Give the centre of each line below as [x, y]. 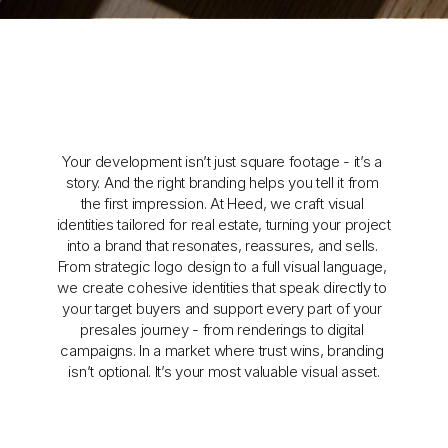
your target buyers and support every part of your [222, 308]
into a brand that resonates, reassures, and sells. [222, 245]
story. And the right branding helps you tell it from [222, 182]
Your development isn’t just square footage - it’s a [222, 161]
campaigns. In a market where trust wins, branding [222, 350]
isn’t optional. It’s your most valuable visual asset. [224, 371]
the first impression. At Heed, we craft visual [222, 203]
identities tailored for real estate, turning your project [223, 224]
